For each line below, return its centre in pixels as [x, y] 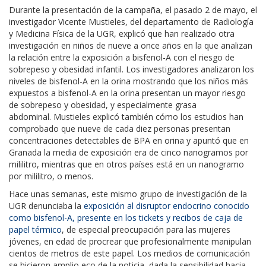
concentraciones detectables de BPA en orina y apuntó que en [129, 140]
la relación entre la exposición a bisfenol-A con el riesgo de [122, 57]
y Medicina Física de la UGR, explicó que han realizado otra [122, 33]
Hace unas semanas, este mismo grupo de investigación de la [128, 194]
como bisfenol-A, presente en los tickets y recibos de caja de [126, 217]
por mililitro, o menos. [51, 176]
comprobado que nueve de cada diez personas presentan [120, 128]
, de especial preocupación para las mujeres [146, 229]
